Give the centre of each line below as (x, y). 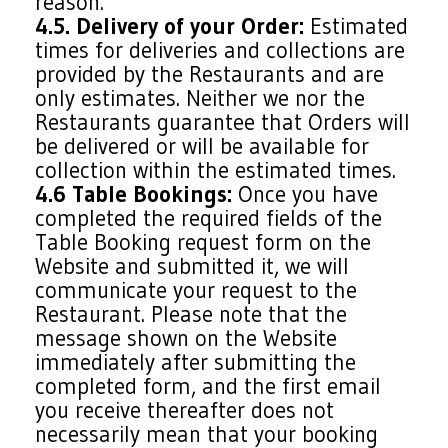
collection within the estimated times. (216, 170)
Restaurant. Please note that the (191, 314)
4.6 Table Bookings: (134, 194)
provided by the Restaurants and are (210, 74)
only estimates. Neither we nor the (200, 98)
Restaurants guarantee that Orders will (223, 122)
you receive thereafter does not (185, 410)
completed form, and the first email (208, 386)
